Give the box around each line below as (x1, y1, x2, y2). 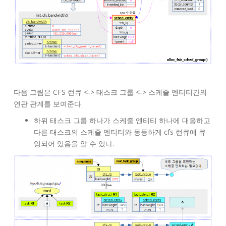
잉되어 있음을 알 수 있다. (34, 139, 114, 149)
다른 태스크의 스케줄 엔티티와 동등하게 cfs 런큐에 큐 (34, 127, 206, 137)
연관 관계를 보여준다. (14, 99, 83, 109)
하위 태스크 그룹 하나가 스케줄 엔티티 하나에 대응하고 (34, 116, 210, 126)
